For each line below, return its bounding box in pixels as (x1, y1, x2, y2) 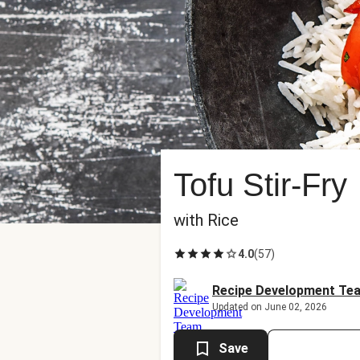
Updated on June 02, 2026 (212, 301, 327, 313)
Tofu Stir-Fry (174, 167, 347, 202)
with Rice (174, 211, 239, 230)
